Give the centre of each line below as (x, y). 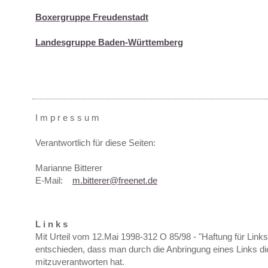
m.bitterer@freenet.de (115, 180)
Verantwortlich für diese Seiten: (95, 143)
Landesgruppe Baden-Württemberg (109, 42)
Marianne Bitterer (69, 168)
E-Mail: (54, 180)
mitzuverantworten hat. (80, 262)
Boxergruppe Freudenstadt (92, 17)
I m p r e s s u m (67, 118)
